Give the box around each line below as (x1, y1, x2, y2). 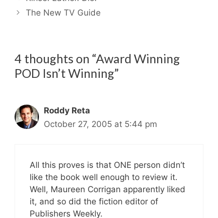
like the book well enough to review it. (30, 172, 178, 182)
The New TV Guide (26, 8, 101, 18)
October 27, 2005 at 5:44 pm (44, 119, 157, 129)
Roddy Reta (44, 106, 90, 116)
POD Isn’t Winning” (15, 66, 119, 81)
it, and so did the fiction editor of (30, 196, 158, 206)
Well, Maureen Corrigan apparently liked (30, 184, 185, 194)
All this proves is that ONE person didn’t (30, 160, 185, 170)
